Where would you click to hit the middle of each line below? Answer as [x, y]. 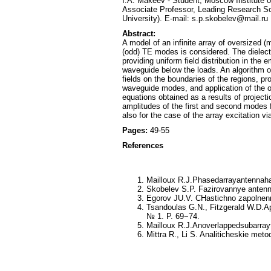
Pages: [136, 130]
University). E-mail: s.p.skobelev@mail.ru [195, 18]
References [143, 145]
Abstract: [139, 34]
